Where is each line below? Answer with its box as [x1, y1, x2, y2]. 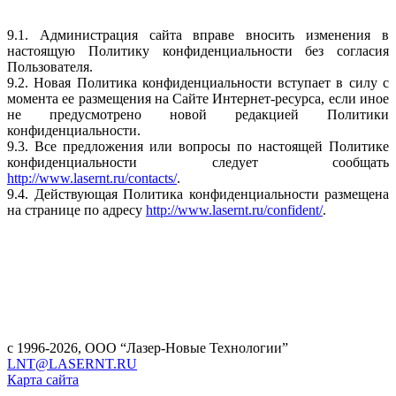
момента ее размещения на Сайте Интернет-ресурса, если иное [7, 90, 389, 106]
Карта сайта [7, 371, 79, 387]
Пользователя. [7, 58, 93, 74]
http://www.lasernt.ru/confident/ [146, 202, 323, 217]
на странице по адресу [7, 202, 146, 217]
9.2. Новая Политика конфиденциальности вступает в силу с [7, 74, 389, 90]
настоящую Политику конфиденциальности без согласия [7, 42, 389, 58]
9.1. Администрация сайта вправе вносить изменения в [7, 27, 389, 42]
